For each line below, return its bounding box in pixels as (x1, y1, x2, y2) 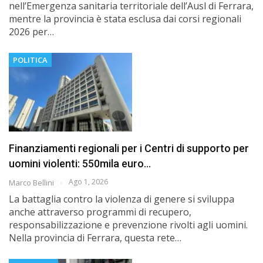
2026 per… (9, 25, 54, 38)
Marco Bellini (9, 177, 56, 188)
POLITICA (13, 54, 48, 65)
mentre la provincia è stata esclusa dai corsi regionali (9, 12, 241, 25)
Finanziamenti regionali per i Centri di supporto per (9, 142, 249, 155)
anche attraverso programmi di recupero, (9, 205, 191, 219)
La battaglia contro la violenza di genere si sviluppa (9, 193, 234, 206)
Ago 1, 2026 (69, 177, 108, 187)
